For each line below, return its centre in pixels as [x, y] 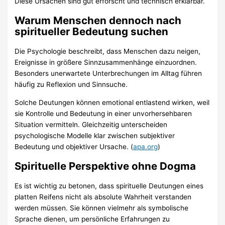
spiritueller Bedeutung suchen [92, 31]
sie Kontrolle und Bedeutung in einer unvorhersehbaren [103, 113]
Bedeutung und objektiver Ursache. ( [74, 146]
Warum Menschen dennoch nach [98, 20]
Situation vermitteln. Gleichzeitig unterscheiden [91, 124]
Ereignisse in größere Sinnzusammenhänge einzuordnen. [106, 62]
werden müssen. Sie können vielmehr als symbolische [102, 208]
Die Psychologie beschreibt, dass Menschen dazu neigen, [108, 51]
